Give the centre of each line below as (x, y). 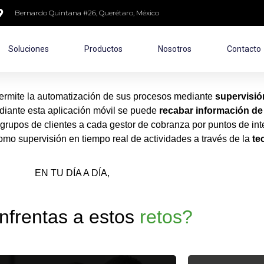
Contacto (244, 49)
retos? (166, 217)
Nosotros (175, 49)
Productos (103, 49)
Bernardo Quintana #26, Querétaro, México (87, 13)
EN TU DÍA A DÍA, (72, 173)
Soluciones (29, 49)
